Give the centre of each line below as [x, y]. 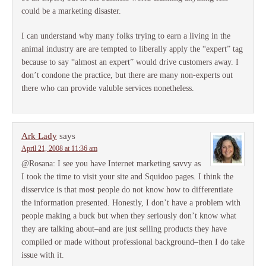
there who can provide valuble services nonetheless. [108, 88]
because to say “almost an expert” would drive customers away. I [130, 62]
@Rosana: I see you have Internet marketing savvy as [111, 164]
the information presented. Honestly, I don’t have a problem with [131, 203]
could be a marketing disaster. [71, 11]
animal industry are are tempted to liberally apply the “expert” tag [132, 49]
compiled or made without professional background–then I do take [133, 242]
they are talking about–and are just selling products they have [124, 229]
